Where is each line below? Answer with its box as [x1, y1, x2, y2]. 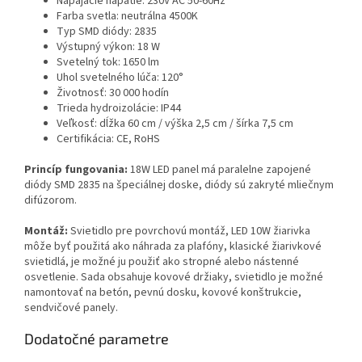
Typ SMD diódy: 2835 [57, 23, 157, 40]
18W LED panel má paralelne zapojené [128, 162, 311, 179]
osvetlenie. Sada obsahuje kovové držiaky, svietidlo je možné [24, 269, 323, 286]
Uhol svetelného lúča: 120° [57, 69, 183, 86]
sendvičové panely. [24, 300, 118, 317]
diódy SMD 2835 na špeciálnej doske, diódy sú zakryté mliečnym [24, 177, 334, 194]
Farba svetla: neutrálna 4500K [57, 8, 198, 25]
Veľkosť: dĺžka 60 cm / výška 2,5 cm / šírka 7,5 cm [57, 116, 293, 133]
